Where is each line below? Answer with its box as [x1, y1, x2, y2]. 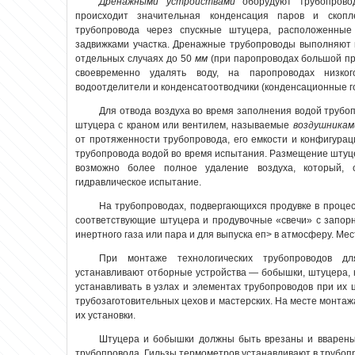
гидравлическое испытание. [75, 177, 201, 189]
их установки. [75, 310, 136, 322]
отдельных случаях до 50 [75, 53, 195, 65]
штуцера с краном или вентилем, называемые [75, 120, 293, 132]
